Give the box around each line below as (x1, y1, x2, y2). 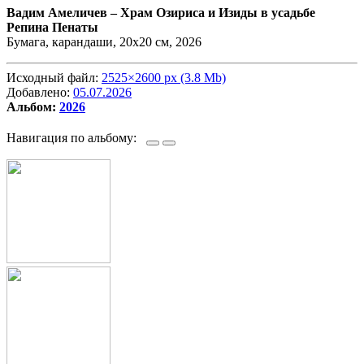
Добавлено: (6, 85, 73, 100)
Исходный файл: (6, 71, 102, 85)
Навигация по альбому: (6, 131, 146, 145)
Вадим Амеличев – (6, 6, 120, 20)
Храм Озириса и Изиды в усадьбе (120, 6, 315, 20)
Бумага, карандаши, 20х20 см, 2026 (6, 35, 201, 50)
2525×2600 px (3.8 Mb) (102, 71, 226, 85)
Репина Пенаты (6, 20, 98, 35)
